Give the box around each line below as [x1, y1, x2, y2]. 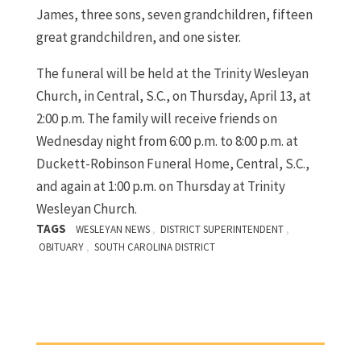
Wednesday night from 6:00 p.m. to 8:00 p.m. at [35, 132, 298, 151]
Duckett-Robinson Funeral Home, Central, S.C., [35, 155, 309, 173]
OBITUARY [38, 240, 84, 255]
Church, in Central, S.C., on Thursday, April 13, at [35, 87, 311, 106]
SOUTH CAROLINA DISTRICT [93, 240, 215, 255]
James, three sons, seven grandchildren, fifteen [35, 6, 313, 24]
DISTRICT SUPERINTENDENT [160, 222, 284, 237]
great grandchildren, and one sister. [35, 28, 241, 47]
